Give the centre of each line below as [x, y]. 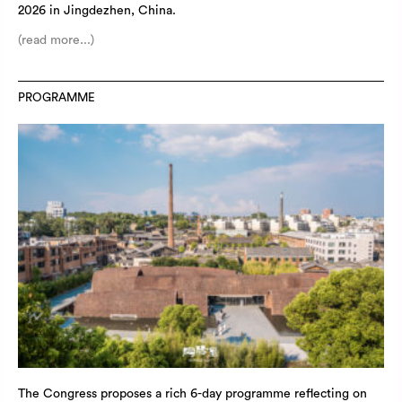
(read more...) [56, 40]
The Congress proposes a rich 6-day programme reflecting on [192, 393]
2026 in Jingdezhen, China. [97, 10]
